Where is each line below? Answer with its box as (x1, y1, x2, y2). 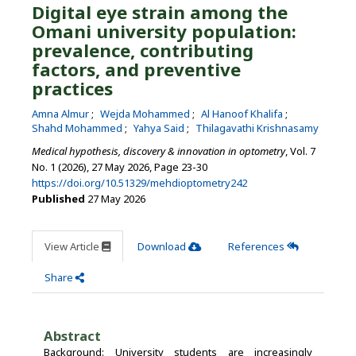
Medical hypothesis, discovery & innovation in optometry (32, 143, 285, 158)
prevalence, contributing (32, 37, 253, 63)
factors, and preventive (32, 56, 241, 82)
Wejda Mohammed (100, 106, 192, 121)
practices (32, 75, 113, 101)
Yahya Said (133, 120, 187, 135)
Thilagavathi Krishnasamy (195, 120, 319, 135)
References (228, 238, 287, 253)
